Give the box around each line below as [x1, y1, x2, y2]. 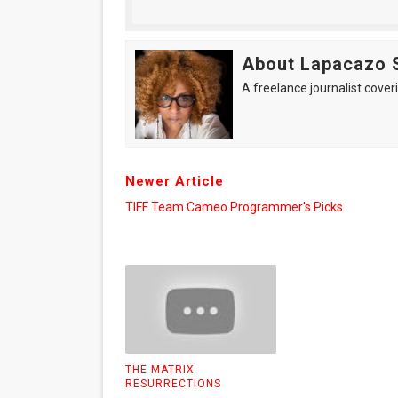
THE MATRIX [124, 362, 195, 376]
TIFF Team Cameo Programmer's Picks [124, 200, 343, 214]
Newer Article [124, 173, 224, 189]
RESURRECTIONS [124, 377, 221, 390]
